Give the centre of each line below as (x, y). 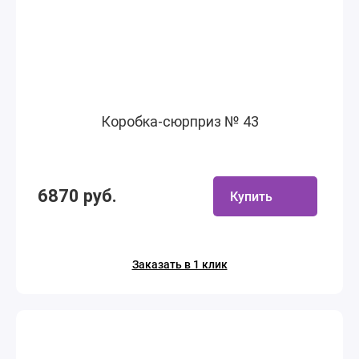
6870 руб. (77, 196)
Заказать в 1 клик (179, 264)
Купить (251, 196)
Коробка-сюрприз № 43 (179, 121)
